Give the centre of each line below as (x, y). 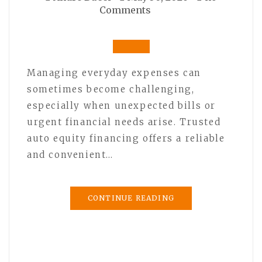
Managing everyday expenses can (114, 73)
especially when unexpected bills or (122, 105)
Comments (125, 10)
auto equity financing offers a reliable (126, 138)
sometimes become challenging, (111, 89)
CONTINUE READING (131, 198)
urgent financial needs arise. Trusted (124, 122)
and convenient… (70, 154)
